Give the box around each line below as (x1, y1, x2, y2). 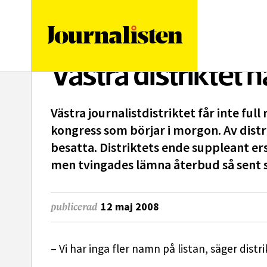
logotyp (182, 14, 215, 26)
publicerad (51, 201, 97, 213)
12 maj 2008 (101, 199, 159, 214)
